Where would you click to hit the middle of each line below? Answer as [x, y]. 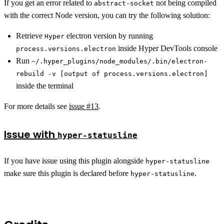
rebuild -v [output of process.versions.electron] [112, 74]
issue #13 [84, 106]
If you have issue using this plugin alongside [75, 161]
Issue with [31, 134]
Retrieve [30, 36]
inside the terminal [45, 86]
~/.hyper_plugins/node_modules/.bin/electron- [119, 61]
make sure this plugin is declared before [67, 173]
